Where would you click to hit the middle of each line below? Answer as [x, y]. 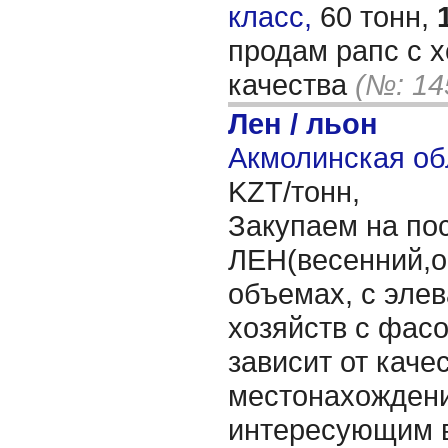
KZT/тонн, [294, 191]
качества [291, 84]
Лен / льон [303, 123]
